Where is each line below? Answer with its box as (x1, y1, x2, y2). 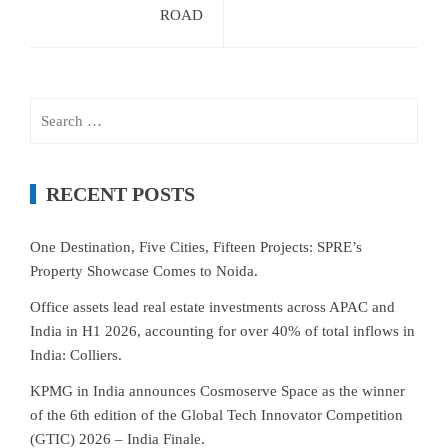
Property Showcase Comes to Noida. (30, 263, 258, 279)
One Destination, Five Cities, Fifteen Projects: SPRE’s (30, 239, 362, 255)
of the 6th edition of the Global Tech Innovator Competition (30, 407, 403, 423)
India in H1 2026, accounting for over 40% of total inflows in (30, 323, 415, 339)
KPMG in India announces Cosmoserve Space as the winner (30, 383, 405, 399)
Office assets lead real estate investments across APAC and (30, 299, 395, 315)
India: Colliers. (30, 347, 122, 363)
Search (29, 101, 71, 117)
